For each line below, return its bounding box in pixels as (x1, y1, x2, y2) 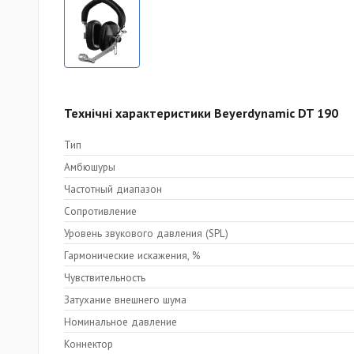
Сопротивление (64, 203, 137, 218)
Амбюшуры (64, 159, 115, 174)
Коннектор (64, 336, 113, 351)
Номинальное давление (64, 314, 177, 329)
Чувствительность (64, 269, 145, 284)
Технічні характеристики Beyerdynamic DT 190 (64, 105, 338, 121)
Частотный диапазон (64, 181, 162, 196)
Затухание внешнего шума (64, 292, 186, 307)
